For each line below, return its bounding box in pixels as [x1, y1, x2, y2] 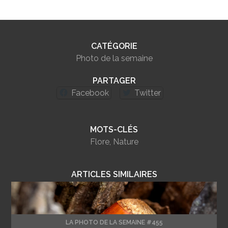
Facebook [71, 88, 109, 98]
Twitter [134, 88, 161, 98]
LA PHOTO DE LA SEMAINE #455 [65, 219, 163, 226]
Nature [112, 137, 138, 147]
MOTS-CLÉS [90, 125, 138, 135]
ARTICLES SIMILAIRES [71, 169, 157, 180]
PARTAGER [92, 76, 136, 86]
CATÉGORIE [91, 41, 137, 51]
